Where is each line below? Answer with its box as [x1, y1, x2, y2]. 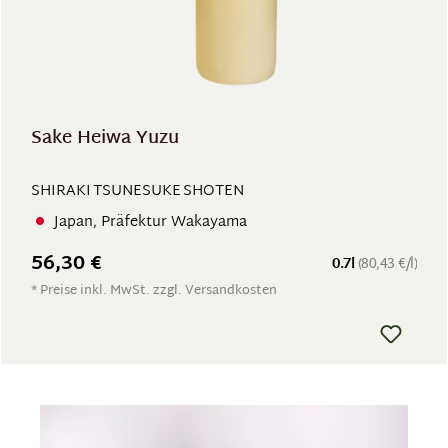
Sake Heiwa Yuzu [31, 122, 179, 155]
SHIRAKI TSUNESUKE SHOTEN [31, 178, 244, 205]
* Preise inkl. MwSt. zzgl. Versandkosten [31, 279, 277, 303]
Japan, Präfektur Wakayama [54, 208, 247, 236]
